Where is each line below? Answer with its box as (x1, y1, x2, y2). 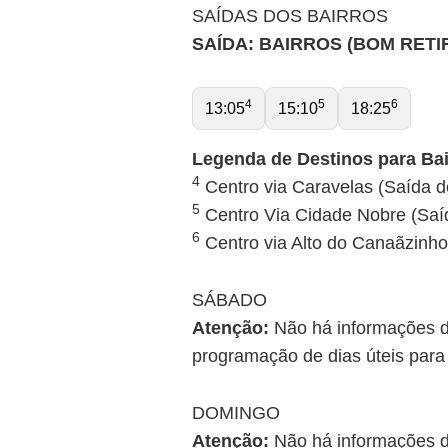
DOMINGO (192, 402, 280, 423)
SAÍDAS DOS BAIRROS (192, 6, 388, 27)
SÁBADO (192, 289, 267, 310)
